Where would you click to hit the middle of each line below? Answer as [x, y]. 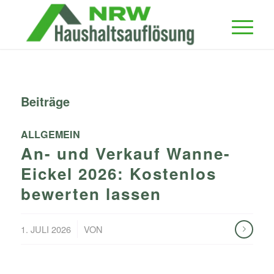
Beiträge [45, 101]
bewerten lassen [91, 194]
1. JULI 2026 [46, 229]
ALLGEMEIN [50, 134]
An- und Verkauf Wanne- [125, 153]
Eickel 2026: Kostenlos [118, 173]
